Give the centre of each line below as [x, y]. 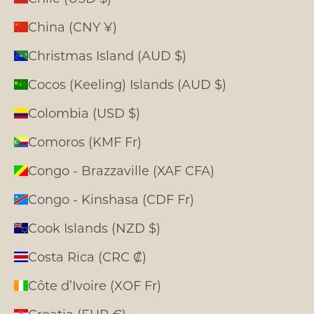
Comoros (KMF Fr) [85, 141]
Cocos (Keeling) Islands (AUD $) [127, 84]
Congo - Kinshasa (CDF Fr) [111, 199]
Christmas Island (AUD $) [107, 55]
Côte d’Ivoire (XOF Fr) [95, 285]
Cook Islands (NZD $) [94, 227]
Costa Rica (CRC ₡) [87, 256]
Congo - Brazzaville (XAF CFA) [121, 170]
